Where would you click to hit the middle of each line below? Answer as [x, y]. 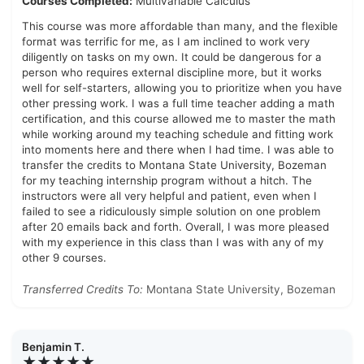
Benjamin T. [53, 347]
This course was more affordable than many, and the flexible [180, 26]
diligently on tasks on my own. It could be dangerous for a [172, 57]
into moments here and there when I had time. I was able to [178, 150]
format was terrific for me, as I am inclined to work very [166, 42]
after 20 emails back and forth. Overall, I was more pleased [175, 227]
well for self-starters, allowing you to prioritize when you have [182, 88]
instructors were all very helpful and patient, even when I [169, 196]
